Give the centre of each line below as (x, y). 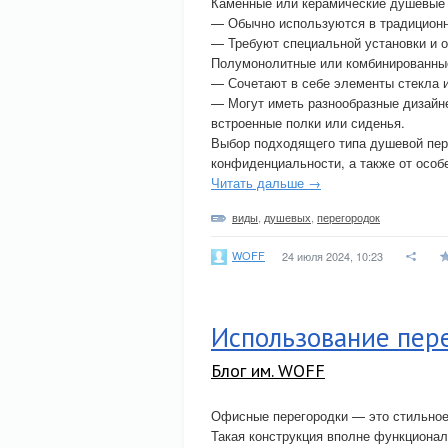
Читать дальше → (266, 182)
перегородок (348, 217)
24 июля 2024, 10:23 (332, 256)
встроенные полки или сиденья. (308, 122)
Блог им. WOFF (268, 370)
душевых (287, 217)
